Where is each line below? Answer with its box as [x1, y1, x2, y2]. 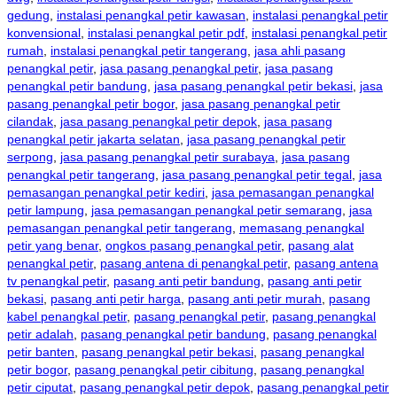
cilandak [7, 113, 53, 128]
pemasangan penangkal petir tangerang [7, 220, 232, 235]
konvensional [7, 25, 81, 40]
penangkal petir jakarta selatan [7, 131, 180, 146]
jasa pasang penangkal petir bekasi [154, 78, 353, 93]
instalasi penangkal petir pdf [88, 25, 245, 40]
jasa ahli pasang [254, 43, 346, 58]
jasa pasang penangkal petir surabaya [60, 149, 275, 164]
